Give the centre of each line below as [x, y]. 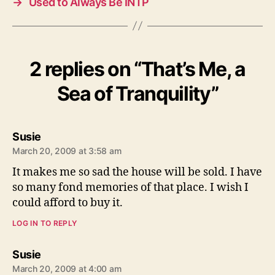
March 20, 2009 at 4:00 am [67, 268]
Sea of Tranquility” [137, 93]
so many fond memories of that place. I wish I [130, 187]
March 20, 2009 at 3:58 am [67, 150]
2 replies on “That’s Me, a [137, 69]
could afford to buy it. [68, 203]
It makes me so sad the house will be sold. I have [137, 172]
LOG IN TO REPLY [45, 223]
